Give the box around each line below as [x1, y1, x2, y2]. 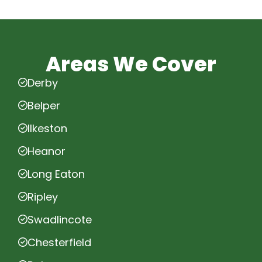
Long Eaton [27, 166, 85, 181]
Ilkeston [27, 120, 67, 136]
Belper [27, 98, 60, 113]
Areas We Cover [46, 49, 216, 78]
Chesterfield [27, 235, 91, 250]
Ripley [27, 189, 58, 204]
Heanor [27, 143, 65, 158]
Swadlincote [27, 212, 92, 227]
